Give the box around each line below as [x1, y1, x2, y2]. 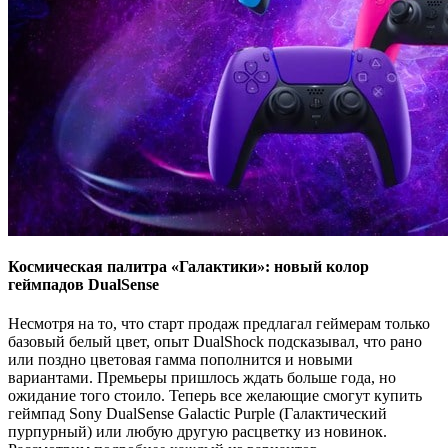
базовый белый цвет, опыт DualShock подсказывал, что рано [8, 332, 422, 350]
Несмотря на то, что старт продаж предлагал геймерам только [8, 314, 430, 332]
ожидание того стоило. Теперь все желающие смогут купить [8, 386, 422, 404]
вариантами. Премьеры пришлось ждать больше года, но [8, 368, 396, 386]
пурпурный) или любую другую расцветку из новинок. [8, 422, 387, 440]
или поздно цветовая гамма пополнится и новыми [8, 350, 353, 368]
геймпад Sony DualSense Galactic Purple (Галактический [8, 404, 387, 422]
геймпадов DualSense [8, 275, 159, 293]
